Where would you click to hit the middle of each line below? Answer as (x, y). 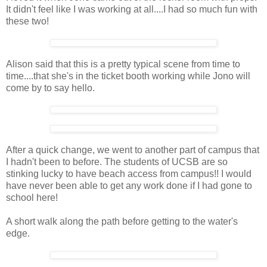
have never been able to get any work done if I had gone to (129, 185)
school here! (32, 197)
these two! (27, 21)
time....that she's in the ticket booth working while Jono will (128, 76)
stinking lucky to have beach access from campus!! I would (129, 173)
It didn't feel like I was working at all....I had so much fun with (132, 9)
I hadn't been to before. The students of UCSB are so (117, 162)
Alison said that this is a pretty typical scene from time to (123, 64)
